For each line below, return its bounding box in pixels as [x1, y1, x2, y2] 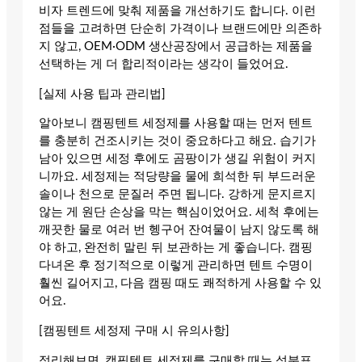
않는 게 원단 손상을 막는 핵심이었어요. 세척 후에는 [39, 206, 319, 219]
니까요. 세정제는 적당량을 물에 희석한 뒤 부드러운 [39, 170, 316, 183]
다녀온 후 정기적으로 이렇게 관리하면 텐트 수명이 [39, 259, 313, 272]
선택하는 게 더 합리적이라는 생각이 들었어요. [39, 58, 288, 71]
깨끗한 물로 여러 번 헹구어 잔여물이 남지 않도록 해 [39, 224, 319, 237]
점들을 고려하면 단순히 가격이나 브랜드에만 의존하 [39, 23, 322, 36]
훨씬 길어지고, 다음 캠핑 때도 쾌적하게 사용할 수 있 [39, 277, 322, 290]
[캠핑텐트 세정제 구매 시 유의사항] [39, 324, 229, 337]
